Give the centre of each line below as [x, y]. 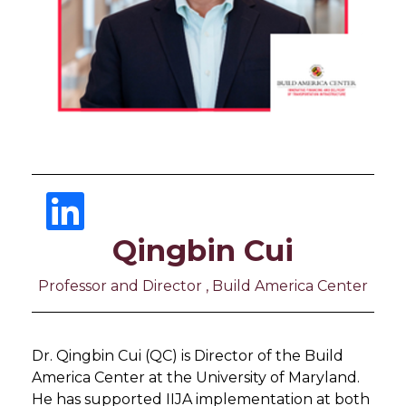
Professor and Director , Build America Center [203, 286]
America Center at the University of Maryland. [196, 377]
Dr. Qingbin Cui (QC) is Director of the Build [188, 356]
